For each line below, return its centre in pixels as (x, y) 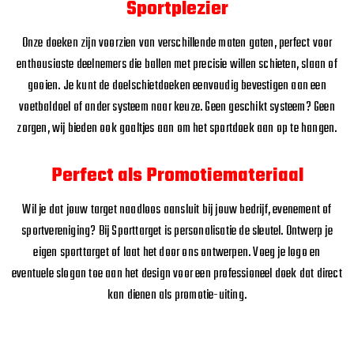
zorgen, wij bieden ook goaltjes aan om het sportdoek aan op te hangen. (177, 128)
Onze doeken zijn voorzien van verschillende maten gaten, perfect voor (177, 43)
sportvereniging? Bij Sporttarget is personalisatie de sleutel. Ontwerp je (177, 231)
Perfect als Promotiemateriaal (177, 175)
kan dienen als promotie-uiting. (177, 295)
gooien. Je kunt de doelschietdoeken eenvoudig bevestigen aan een (177, 86)
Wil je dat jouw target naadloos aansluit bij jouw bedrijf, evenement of (177, 210)
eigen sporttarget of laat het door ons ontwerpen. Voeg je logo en (177, 252)
